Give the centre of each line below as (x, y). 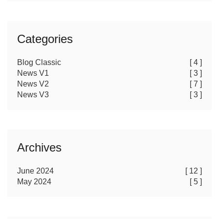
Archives (39, 147)
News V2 (33, 84)
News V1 (33, 73)
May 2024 (34, 181)
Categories (45, 39)
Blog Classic (39, 62)
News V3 (33, 94)
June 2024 (35, 171)
